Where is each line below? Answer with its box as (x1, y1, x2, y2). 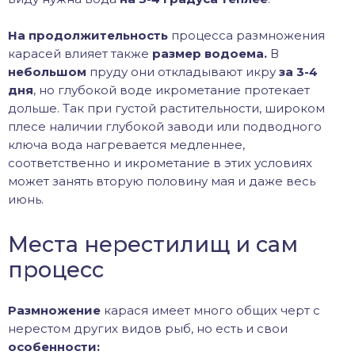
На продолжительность (8, 28, 168, 43)
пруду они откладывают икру (86, 64, 279, 79)
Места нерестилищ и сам (8, 231, 298, 258)
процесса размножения (168, 28, 325, 43)
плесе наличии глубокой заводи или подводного (8, 119, 322, 134)
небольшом (8, 64, 86, 79)
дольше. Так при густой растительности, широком (8, 101, 325, 116)
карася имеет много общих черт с (101, 303, 320, 318)
